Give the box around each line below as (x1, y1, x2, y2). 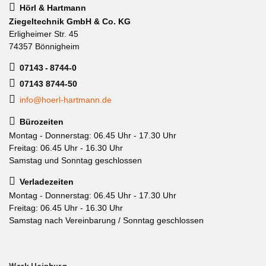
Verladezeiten (20, 176, 74, 186)
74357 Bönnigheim (9, 42, 80, 51)
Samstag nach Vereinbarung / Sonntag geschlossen (9, 215, 204, 225)
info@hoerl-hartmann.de (20, 94, 112, 104)
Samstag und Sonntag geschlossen (9, 156, 142, 165)
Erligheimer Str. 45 (9, 29, 78, 39)
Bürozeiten (20, 117, 64, 126)
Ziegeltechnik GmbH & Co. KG (9, 17, 131, 26)
